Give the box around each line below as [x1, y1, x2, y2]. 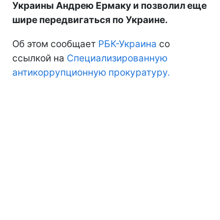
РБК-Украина [98, 38, 157, 50]
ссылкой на [12, 53, 67, 64]
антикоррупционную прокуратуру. [12, 67, 170, 79]
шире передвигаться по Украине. [12, 14, 168, 26]
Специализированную [67, 53, 167, 64]
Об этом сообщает [12, 38, 98, 50]
